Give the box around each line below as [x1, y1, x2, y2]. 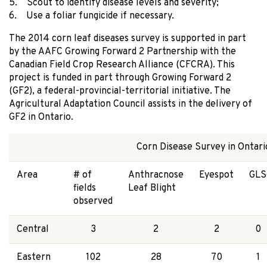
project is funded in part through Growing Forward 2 [9, 72, 231, 84]
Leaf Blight [128, 182, 176, 194]
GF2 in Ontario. [9, 111, 73, 123]
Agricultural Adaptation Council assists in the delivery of [9, 98, 252, 110]
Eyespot [198, 169, 234, 181]
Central [16, 223, 49, 235]
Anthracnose [128, 169, 184, 181]
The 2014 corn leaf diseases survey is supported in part [9, 32, 246, 45]
